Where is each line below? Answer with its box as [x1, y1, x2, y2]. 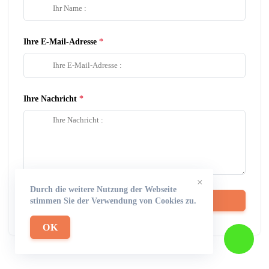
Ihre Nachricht [23, 94, 77, 103]
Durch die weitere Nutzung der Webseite [30, 185, 177, 194]
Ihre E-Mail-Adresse [23, 37, 97, 46]
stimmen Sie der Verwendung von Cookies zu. [30, 196, 196, 205]
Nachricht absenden [85, 195, 184, 205]
